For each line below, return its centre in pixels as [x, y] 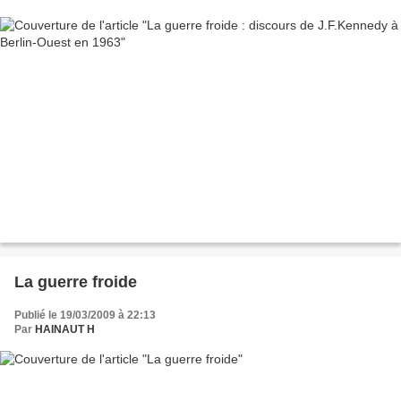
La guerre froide [76, 282]
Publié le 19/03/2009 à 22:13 [85, 315]
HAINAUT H [65, 329]
